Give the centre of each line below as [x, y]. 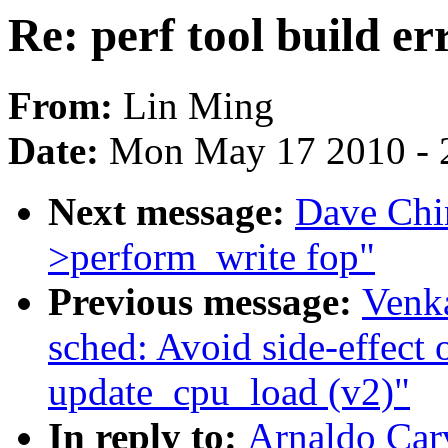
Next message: [171, 212]
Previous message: [205, 302]
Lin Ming [198, 106]
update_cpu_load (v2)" [229, 392]
